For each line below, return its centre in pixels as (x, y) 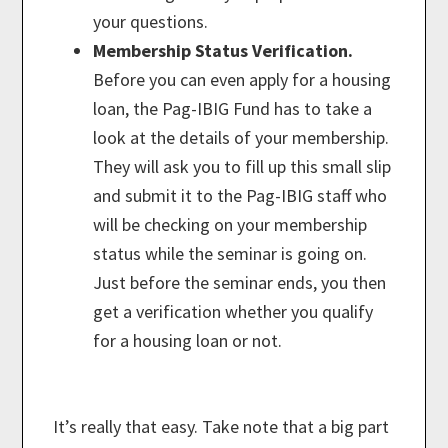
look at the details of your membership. (241, 138)
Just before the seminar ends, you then (240, 283)
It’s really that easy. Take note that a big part (221, 427)
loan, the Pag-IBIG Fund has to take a (233, 109)
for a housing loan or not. (188, 341)
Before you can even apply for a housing (242, 80)
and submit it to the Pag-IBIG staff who (240, 196)
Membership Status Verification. (223, 51)
